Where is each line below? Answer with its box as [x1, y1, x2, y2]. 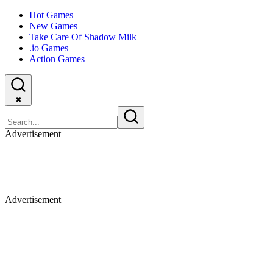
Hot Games [29, 10, 73, 20]
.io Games [29, 43, 68, 53]
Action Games [29, 54, 85, 64]
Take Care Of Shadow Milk [29, 32, 136, 42]
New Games [29, 21, 77, 31]
